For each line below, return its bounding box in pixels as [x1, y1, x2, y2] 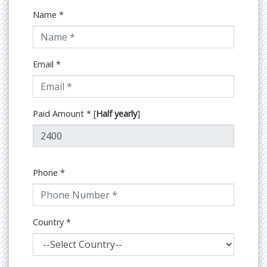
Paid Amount [33, 108, 86, 119]
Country [33, 216, 66, 228]
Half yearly [96, 108, 137, 119]
